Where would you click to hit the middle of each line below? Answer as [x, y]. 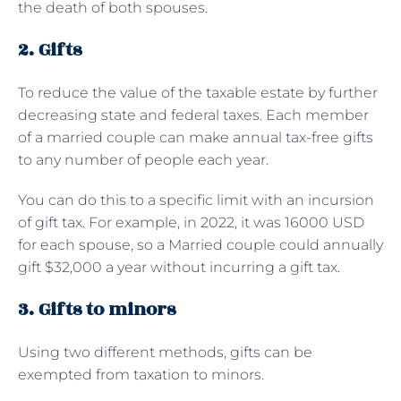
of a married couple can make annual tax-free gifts [196, 137]
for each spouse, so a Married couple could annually [200, 244]
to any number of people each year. [143, 159]
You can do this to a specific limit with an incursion [196, 200]
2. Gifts [52, 49]
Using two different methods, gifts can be [165, 352]
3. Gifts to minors [97, 309]
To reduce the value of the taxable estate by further [198, 92]
